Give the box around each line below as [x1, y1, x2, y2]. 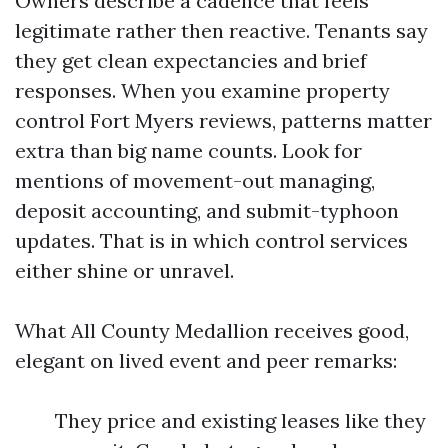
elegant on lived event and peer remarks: [15, 348, 397, 373]
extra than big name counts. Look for [15, 138, 362, 163]
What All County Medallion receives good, [15, 318, 409, 343]
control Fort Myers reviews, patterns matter [15, 108, 432, 133]
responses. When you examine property [15, 78, 390, 103]
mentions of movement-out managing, [15, 168, 375, 193]
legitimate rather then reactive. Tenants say [15, 18, 428, 43]
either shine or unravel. [15, 258, 234, 283]
